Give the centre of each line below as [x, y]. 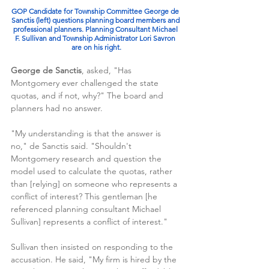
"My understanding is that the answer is [87, 133]
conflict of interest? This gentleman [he [85, 196]
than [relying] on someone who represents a [95, 183]
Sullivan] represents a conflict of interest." [89, 221]
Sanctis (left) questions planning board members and [96, 20]
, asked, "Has [108, 70]
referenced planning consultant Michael [87, 209]
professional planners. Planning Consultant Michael [96, 29]
